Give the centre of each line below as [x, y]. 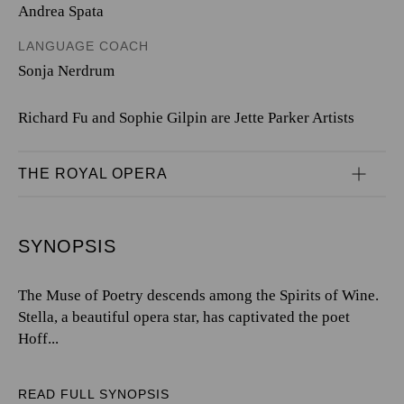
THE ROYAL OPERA [93, 174]
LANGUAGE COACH [83, 46]
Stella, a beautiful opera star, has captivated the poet [184, 317]
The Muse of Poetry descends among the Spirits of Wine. [198, 295]
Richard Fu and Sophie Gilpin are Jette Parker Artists [186, 118]
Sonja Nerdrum [66, 71]
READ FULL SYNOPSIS [94, 394]
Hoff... [38, 339]
